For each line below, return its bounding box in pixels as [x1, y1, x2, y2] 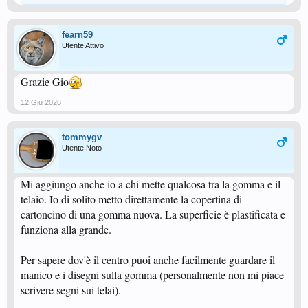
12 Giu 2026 [21, 98, 61, 107]
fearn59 [62, 30, 93, 40]
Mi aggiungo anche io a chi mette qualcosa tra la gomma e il [21, 177, 280, 191]
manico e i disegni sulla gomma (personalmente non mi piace [21, 267, 284, 282]
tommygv [62, 132, 102, 142]
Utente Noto [62, 144, 102, 152]
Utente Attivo [62, 41, 104, 49]
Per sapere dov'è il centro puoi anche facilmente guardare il [21, 252, 275, 267]
